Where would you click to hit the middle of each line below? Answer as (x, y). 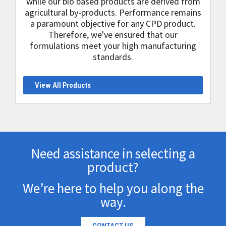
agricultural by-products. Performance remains (113, 12)
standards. (113, 57)
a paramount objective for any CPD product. (113, 23)
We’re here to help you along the (113, 188)
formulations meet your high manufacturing (113, 46)
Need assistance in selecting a (113, 153)
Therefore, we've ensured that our (113, 35)
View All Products (63, 85)
